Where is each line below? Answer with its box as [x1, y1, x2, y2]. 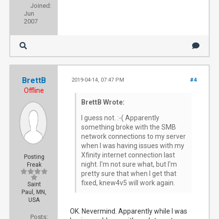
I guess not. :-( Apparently [81, 114, 160, 122]
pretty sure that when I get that [81, 170, 177, 177]
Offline [24, 87, 44, 94]
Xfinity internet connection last [81, 151, 175, 159]
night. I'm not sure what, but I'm [81, 160, 177, 168]
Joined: [30, 2, 51, 9]
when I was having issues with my [81, 142, 185, 150]
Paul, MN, [22, 189, 47, 196]
